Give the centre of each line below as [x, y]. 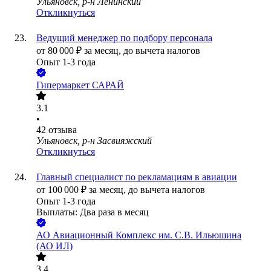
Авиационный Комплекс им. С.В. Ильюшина [147, 235]
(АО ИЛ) [54, 246]
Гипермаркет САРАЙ [80, 85]
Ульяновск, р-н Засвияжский [94, 141]
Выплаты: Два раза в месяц [93, 212]
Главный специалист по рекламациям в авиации [137, 177]
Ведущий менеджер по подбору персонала [124, 38]
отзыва [63, 130]
